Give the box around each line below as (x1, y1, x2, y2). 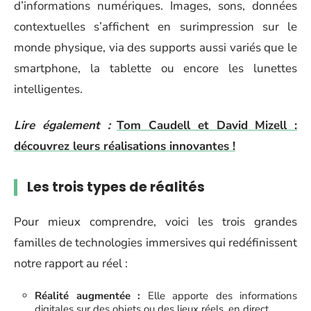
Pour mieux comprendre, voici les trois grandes (14, 213, 297, 230)
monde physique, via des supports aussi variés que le (14, 39, 297, 56)
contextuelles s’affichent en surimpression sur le (14, 18, 297, 35)
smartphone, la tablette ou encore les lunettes (14, 60, 297, 76)
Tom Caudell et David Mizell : (117, 117, 297, 133)
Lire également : (14, 117, 110, 133)
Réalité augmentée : (35, 289, 140, 303)
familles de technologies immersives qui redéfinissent (14, 234, 297, 251)
